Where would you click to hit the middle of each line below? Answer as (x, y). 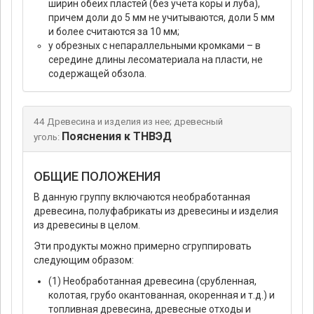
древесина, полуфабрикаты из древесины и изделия (156, 211)
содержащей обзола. (97, 73)
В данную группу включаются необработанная (142, 197)
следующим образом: (84, 260)
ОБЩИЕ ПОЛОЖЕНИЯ (97, 176)
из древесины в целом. (87, 225)
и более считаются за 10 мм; (114, 31)
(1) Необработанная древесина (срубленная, (152, 281)
